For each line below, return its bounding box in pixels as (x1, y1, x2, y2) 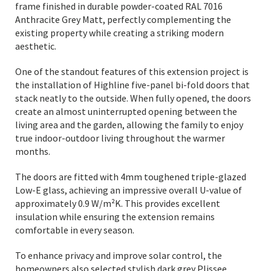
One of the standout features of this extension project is (15, 65, 249, 77)
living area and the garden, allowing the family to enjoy (15, 119, 243, 131)
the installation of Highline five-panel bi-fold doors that (15, 79, 250, 91)
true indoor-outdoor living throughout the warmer (15, 132, 225, 144)
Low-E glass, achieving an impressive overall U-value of (15, 184, 242, 196)
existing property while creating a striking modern (15, 27, 224, 39)
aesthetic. (15, 40, 56, 52)
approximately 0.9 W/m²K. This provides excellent (15, 197, 220, 209)
